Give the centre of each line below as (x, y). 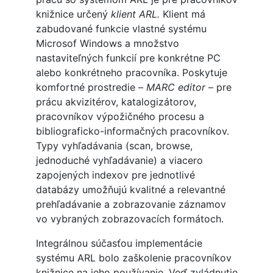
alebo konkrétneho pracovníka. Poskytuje (131, 73)
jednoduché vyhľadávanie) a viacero (119, 161)
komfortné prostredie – (91, 87)
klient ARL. (135, 14)
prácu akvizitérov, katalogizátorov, (116, 102)
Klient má (182, 14)
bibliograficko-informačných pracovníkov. (132, 131)
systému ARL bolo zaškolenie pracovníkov (133, 258)
